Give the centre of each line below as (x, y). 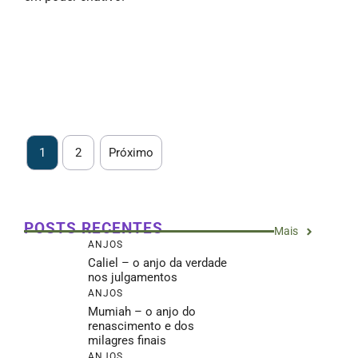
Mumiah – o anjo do (142, 312)
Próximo (131, 153)
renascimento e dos (141, 326)
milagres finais (127, 340)
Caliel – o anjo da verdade (157, 263)
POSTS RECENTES (93, 228)
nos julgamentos (133, 277)
